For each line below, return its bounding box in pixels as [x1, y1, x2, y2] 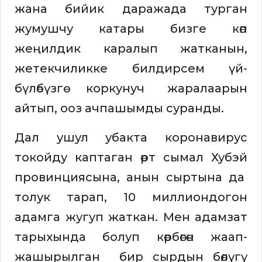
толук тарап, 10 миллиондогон [15, 190, 247, 205]
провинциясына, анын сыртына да [15, 170, 247, 185]
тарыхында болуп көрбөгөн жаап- [15, 230, 247, 244]
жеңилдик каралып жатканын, [15, 42, 247, 56]
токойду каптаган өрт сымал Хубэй [15, 150, 247, 165]
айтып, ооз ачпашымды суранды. [15, 101, 224, 116]
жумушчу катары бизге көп [15, 22, 247, 36]
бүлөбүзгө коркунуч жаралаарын [15, 81, 247, 96]
